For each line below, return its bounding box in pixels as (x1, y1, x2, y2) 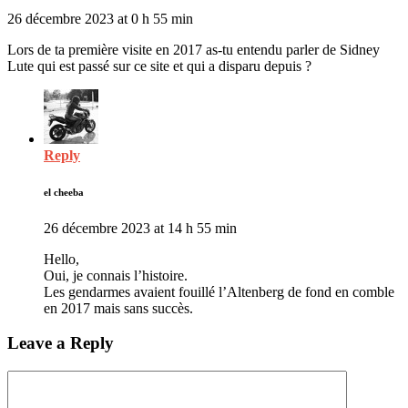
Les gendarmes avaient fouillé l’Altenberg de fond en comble (44, 283, 394, 300)
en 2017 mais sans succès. (44, 300, 193, 316)
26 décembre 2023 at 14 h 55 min (44, 219, 237, 236)
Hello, (44, 250, 79, 267)
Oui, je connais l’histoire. (44, 267, 188, 283)
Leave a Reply (7, 333, 114, 353)
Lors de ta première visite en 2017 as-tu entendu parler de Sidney (7, 41, 380, 57)
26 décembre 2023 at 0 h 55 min (7, 10, 193, 26)
